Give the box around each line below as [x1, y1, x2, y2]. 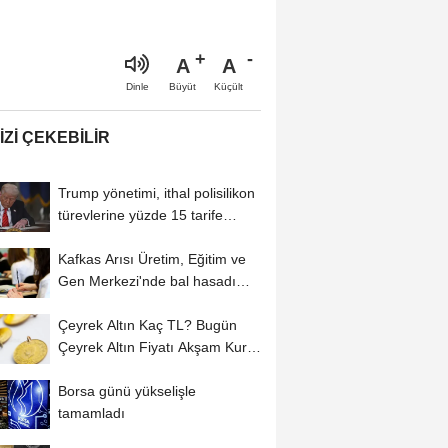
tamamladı [57, 404, 125, 421]
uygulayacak [57, 228, 137, 245]
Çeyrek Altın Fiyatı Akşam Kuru [57, 338, 255, 355]
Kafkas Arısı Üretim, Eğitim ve [57, 250, 246, 267]
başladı [57, 294, 104, 311]
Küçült [214, 80, 243, 92]
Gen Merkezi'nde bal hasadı [57, 272, 236, 289]
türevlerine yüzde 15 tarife [57, 206, 223, 223]
